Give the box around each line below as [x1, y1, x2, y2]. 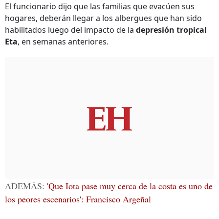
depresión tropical [136, 24, 207, 35]
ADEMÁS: [5, 180, 47, 192]
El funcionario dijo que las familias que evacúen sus [5, 1, 195, 12]
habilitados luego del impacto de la [5, 24, 136, 35]
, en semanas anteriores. [18, 36, 109, 47]
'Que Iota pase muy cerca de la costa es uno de [47, 180, 213, 192]
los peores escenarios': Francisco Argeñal [5, 193, 151, 205]
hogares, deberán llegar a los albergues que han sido [5, 13, 202, 23]
